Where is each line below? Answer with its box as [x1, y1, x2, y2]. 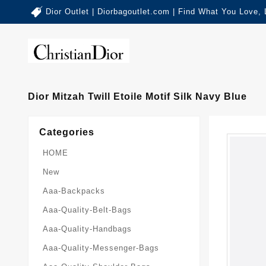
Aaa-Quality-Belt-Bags [43, 205, 132, 215]
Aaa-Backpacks [43, 186, 105, 196]
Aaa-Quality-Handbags [43, 224, 132, 234]
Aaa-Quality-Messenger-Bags [43, 243, 159, 253]
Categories [39, 127, 94, 138]
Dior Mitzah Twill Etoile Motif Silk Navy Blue [28, 91, 247, 102]
